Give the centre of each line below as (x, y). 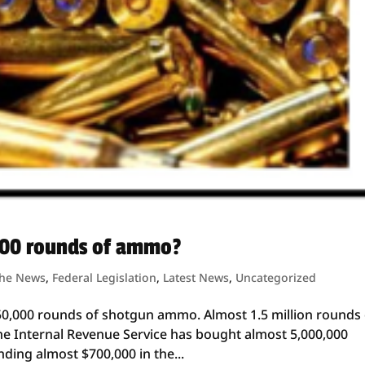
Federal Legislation (105, 277)
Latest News (196, 277)
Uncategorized (276, 277)
